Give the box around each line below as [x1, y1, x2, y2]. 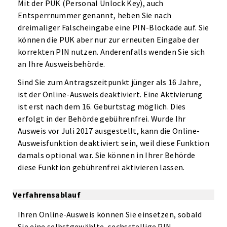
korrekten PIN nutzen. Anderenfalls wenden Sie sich [18, 47, 205, 57]
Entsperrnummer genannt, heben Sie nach [18, 10, 172, 20]
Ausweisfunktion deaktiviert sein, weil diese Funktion [18, 138, 209, 148]
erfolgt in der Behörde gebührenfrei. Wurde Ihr [18, 113, 186, 124]
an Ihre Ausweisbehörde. [18, 59, 105, 69]
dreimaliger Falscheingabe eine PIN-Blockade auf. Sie [18, 22, 209, 32]
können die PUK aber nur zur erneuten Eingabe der [18, 34, 200, 45]
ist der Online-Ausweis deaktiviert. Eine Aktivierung [18, 89, 203, 99]
